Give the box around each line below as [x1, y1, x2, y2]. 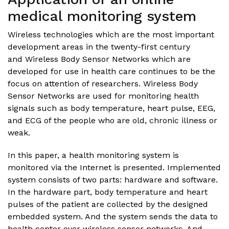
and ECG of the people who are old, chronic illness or [8, 115, 217, 125]
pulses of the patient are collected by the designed [8, 199, 208, 209]
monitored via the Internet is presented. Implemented [8, 162, 221, 172]
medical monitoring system [8, 7, 196, 25]
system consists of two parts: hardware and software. [8, 174, 218, 185]
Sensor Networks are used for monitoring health [8, 90, 199, 101]
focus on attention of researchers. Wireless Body [8, 78, 198, 88]
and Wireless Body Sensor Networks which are [8, 54, 191, 64]
